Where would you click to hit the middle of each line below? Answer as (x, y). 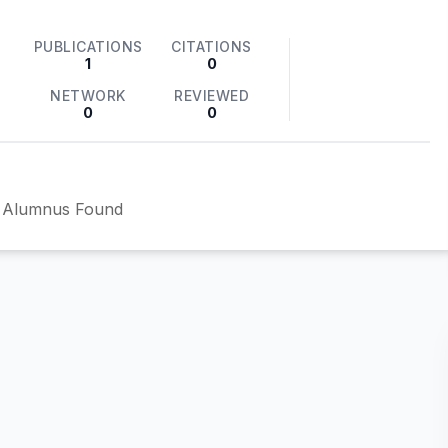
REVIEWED (212, 95)
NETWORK (88, 95)
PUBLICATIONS (88, 46)
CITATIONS (211, 46)
